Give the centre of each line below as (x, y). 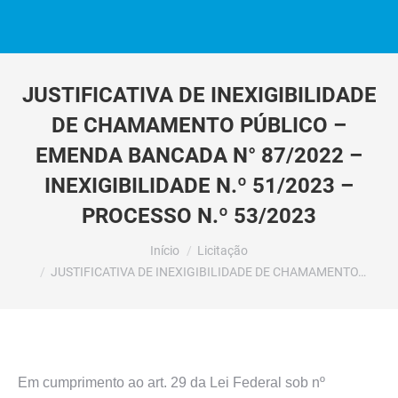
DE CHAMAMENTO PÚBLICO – (199, 125)
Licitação (223, 251)
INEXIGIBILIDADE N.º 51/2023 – (199, 186)
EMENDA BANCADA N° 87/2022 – (199, 155)
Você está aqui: (66, 242)
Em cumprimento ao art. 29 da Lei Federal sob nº (171, 382)
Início (165, 251)
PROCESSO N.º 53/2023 (199, 216)
